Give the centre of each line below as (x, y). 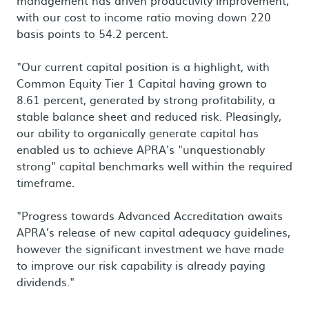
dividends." (46, 281)
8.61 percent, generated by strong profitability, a (146, 99)
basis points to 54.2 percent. (92, 33)
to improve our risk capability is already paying (141, 265)
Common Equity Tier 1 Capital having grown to (142, 83)
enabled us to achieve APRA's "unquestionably (141, 149)
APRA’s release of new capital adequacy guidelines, (153, 232)
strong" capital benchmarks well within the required (154, 166)
